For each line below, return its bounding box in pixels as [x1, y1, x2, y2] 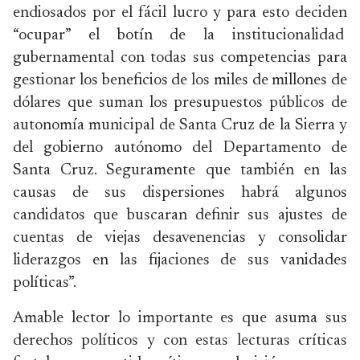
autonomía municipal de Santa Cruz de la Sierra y [13, 117, 347, 133]
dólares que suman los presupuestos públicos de [13, 95, 347, 111]
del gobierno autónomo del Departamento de [13, 140, 347, 156]
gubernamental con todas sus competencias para [13, 50, 347, 66]
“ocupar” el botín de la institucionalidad [13, 27, 347, 43]
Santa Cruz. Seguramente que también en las [13, 162, 347, 178]
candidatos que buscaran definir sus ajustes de [13, 207, 347, 223]
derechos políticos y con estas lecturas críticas [13, 333, 347, 349]
